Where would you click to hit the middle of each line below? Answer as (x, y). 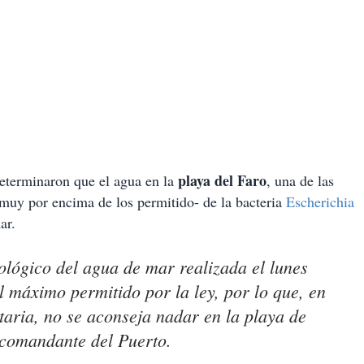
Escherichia (320, 202)
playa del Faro (222, 181)
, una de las (300, 181)
